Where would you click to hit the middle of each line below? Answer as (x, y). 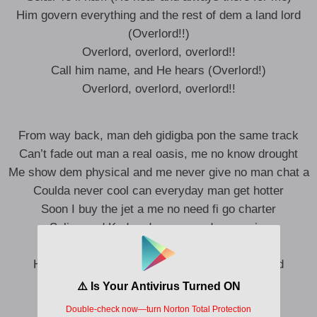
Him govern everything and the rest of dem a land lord (158, 15)
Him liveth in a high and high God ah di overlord (158, 264)
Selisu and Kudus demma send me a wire (158, 227)
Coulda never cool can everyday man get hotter (158, 191)
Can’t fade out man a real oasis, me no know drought (158, 154)
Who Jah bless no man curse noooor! (158, 246)
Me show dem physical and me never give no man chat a (158, 172)
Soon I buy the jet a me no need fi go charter (158, 209)
